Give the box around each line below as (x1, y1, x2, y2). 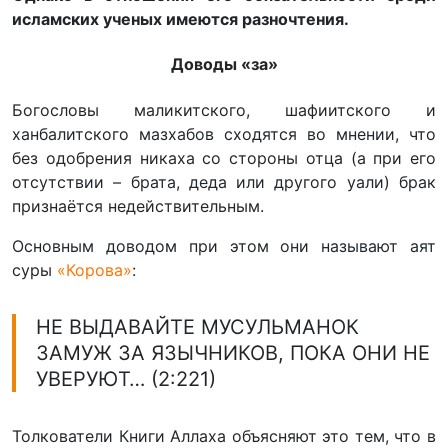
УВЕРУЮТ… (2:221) (36, 367, 216, 392)
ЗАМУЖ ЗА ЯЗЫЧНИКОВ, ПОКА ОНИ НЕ (36, 341, 430, 366)
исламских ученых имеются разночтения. (12, 9, 349, 30)
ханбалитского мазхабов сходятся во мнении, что (12, 124, 436, 145)
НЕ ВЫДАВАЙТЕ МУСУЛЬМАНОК (36, 315, 359, 340)
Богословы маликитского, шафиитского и (12, 100, 436, 121)
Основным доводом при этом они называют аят (12, 236, 436, 257)
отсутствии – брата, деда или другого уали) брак (12, 172, 436, 193)
